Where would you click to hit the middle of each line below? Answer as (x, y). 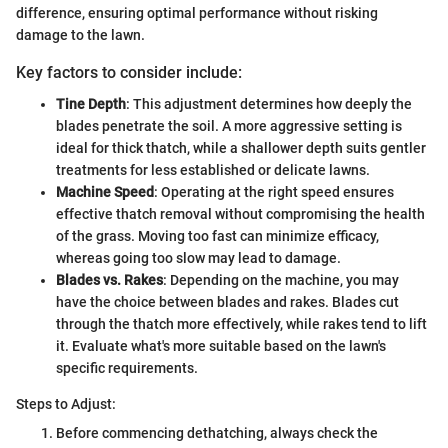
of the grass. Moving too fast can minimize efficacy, (217, 236)
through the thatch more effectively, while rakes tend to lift (241, 324)
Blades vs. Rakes (109, 280)
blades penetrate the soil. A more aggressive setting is (229, 126)
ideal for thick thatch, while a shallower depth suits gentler (241, 148)
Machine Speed (105, 192)
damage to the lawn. (80, 34)
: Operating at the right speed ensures (274, 192)
